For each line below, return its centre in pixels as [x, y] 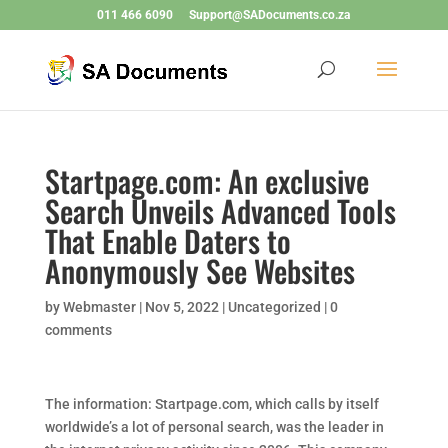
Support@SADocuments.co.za [270, 15]
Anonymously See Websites [199, 270]
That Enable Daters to [167, 240]
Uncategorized [274, 307]
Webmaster [99, 307]
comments [78, 330]
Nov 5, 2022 [181, 307]
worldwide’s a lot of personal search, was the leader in [214, 427]
